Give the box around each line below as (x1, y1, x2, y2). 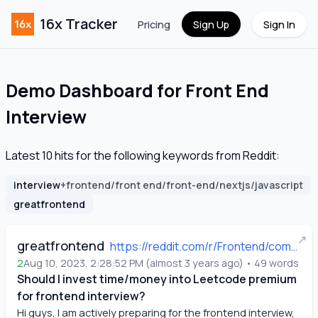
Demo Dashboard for (6, 78, 185, 103)
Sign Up (193, 17, 229, 31)
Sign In (263, 17, 295, 31)
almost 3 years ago (150, 256, 239, 270)
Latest (6, 148, 42, 163)
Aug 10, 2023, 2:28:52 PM (23, 256, 143, 270)
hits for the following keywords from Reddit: (53, 148, 280, 163)
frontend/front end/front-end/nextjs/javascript (66, 178, 303, 192)
